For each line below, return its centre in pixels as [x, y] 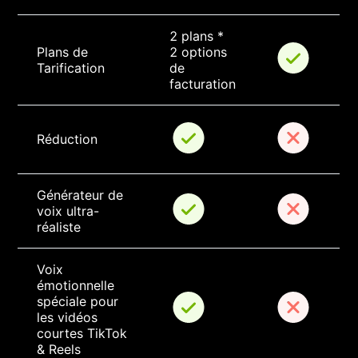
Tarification [71, 68]
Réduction [68, 139]
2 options [201, 52]
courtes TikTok [84, 334]
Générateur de [82, 195]
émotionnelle [78, 286]
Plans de [65, 52]
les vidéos [70, 318]
